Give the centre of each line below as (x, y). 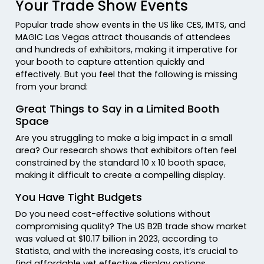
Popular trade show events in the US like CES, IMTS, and (131, 25)
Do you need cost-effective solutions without (113, 214)
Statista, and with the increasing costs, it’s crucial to (127, 251)
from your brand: (52, 87)
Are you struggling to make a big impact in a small (124, 138)
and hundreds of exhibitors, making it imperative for (127, 50)
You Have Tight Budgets (80, 197)
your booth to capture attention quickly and (110, 62)
